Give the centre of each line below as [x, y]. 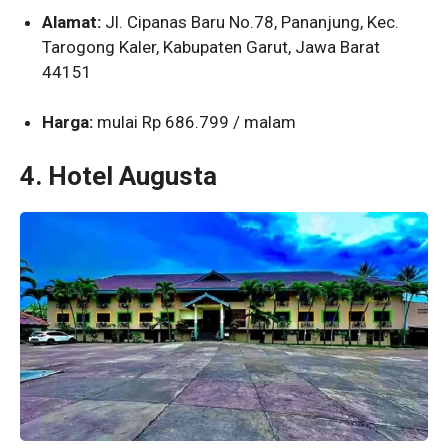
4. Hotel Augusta [118, 175]
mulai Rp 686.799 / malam [195, 122]
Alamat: [72, 21]
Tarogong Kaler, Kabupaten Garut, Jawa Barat [211, 46]
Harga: [68, 122]
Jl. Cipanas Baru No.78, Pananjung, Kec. [250, 21]
